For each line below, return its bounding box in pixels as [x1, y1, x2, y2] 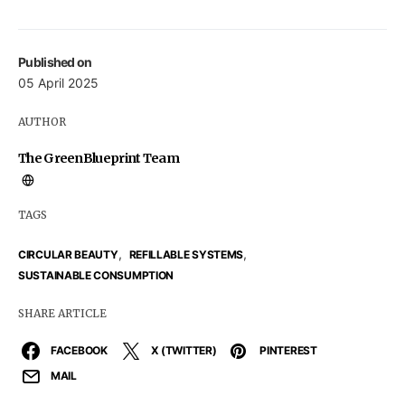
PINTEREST [259, 343, 317, 357]
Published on [18, 53, 92, 70]
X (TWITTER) [150, 343, 217, 357]
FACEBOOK [51, 343, 108, 357]
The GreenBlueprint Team [18, 149, 179, 166]
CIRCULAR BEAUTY [18, 247, 118, 261]
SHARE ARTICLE [18, 306, 107, 320]
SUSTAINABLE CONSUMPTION [18, 268, 174, 282]
